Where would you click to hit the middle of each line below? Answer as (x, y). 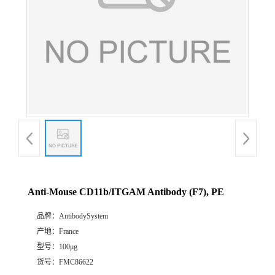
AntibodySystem (83, 216)
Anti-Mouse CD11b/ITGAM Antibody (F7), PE (126, 192)
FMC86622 (76, 262)
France (69, 232)
